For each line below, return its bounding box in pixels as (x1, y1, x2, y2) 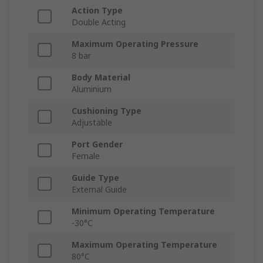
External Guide (72, 184, 127, 195)
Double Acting (72, 16, 126, 28)
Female (72, 150, 100, 162)
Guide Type (72, 172, 119, 184)
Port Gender (72, 139, 123, 150)
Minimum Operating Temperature (72, 205, 215, 217)
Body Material (72, 72, 130, 83)
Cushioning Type (72, 105, 141, 117)
